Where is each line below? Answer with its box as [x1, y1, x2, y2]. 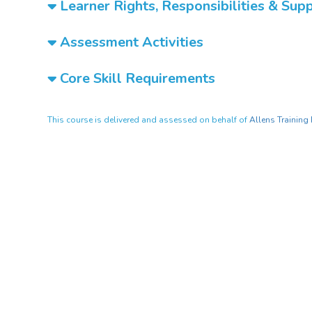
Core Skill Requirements [56, 69, 215, 88]
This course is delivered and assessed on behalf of [47, 114, 249, 125]
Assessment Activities [56, 33, 203, 52]
